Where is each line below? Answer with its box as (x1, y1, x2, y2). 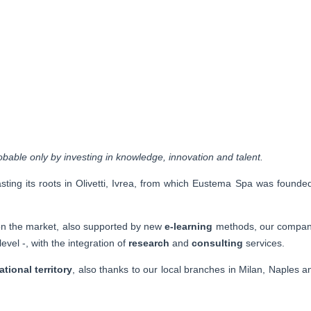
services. (243, 237, 285, 249)
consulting (192, 237, 243, 249)
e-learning (165, 220, 213, 232)
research (128, 237, 169, 249)
